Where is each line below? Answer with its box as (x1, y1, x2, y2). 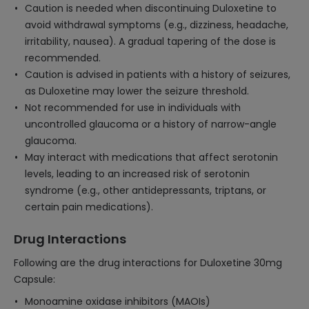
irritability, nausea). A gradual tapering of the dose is (25, 34, 276, 48)
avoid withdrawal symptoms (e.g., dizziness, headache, (25, 18, 288, 32)
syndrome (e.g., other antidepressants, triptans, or (25, 183, 266, 197)
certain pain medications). (25, 200, 153, 214)
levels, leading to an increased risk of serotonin (25, 167, 250, 181)
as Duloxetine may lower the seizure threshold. (25, 84, 249, 98)
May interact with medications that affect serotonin (25, 150, 278, 164)
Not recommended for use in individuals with (25, 101, 241, 114)
